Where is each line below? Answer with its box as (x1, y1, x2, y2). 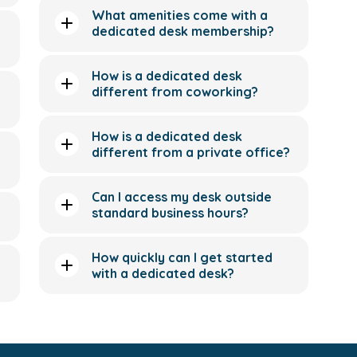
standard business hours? (92, 205, 249, 221)
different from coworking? (92, 84, 259, 100)
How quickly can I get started (92, 249, 273, 265)
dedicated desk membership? (92, 23, 275, 39)
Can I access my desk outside (92, 189, 273, 205)
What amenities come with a (92, 7, 269, 23)
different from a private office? (92, 144, 291, 160)
